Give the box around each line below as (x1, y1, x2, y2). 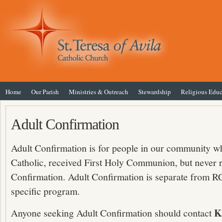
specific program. (11, 184, 80, 198)
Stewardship (138, 87, 171, 96)
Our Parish (31, 87, 59, 96)
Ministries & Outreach (69, 87, 128, 96)
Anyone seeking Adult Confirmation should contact (11, 206, 214, 220)
